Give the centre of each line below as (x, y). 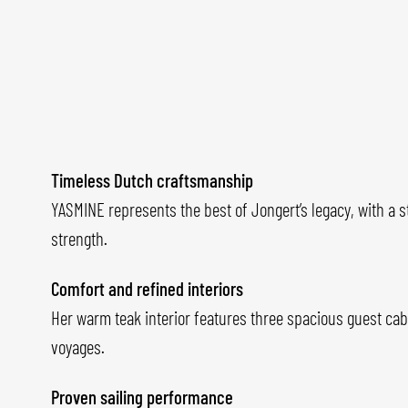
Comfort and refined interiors (147, 289)
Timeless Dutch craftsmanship (152, 180)
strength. (79, 239)
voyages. (78, 347)
